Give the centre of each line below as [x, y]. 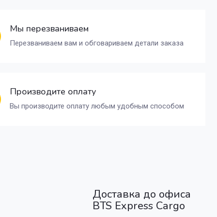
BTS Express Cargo [139, 206]
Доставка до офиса [142, 194]
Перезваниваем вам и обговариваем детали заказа [97, 43]
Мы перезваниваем [49, 28]
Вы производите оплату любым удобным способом [97, 106]
